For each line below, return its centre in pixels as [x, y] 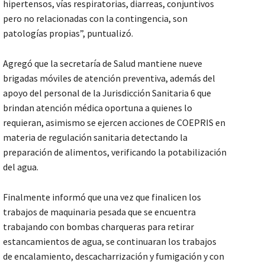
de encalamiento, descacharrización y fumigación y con [114, 256]
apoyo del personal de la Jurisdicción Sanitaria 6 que [107, 93]
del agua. [21, 167]
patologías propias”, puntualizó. [68, 33]
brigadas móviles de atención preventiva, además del [109, 78]
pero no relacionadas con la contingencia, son [95, 18]
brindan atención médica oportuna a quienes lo [98, 107]
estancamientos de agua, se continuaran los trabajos [110, 241]
